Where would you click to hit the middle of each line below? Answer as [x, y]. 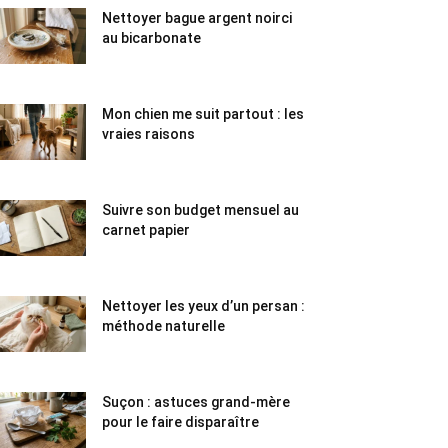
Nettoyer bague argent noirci [197, 18]
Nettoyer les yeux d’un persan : [203, 306]
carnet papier [146, 230]
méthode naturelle [163, 326]
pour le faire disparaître [180, 422]
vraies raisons [148, 134]
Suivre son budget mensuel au [200, 210]
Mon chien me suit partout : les [203, 114]
